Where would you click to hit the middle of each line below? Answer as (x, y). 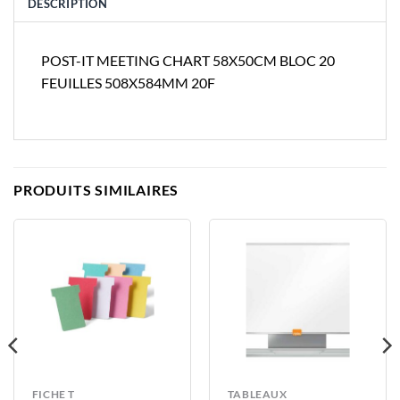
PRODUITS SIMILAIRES (96, 189)
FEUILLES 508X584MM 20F (128, 83)
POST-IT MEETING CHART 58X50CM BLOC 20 (188, 61)
